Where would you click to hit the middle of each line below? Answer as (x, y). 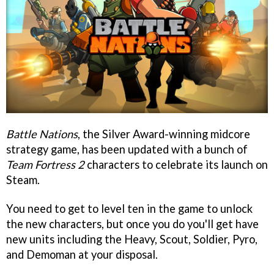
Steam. (23, 180)
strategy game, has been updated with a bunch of (127, 150)
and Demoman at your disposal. (82, 255)
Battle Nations (42, 134)
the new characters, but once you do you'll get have (132, 224)
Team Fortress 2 (45, 165)
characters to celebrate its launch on (176, 165)
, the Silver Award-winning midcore (164, 134)
